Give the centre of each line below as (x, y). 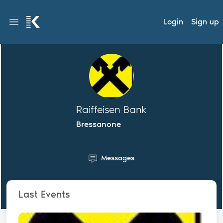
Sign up (205, 22)
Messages (117, 158)
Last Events (45, 194)
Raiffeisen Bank (111, 109)
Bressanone (99, 124)
